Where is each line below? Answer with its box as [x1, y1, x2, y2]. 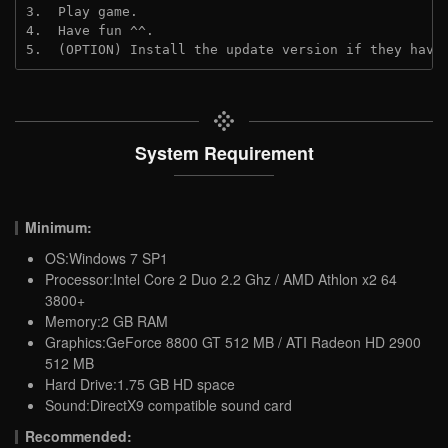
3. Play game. [26, 3, 138, 19]
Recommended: [25, 425, 133, 446]
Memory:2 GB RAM [45, 310, 168, 331]
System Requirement [134, 139, 314, 165]
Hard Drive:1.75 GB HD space [45, 373, 235, 394]
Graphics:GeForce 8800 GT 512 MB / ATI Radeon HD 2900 [45, 331, 421, 352]
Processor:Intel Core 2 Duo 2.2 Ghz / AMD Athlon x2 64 [45, 268, 397, 289]
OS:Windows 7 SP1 [45, 247, 168, 268]
